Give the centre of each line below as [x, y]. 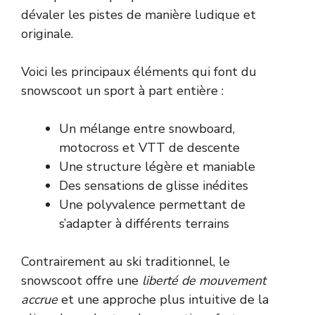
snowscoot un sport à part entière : [122, 90]
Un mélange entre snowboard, [147, 128]
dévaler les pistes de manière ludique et [139, 14]
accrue [39, 299]
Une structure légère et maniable [157, 166]
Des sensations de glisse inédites [154, 185]
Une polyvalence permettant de [152, 204]
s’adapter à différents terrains [144, 223]
